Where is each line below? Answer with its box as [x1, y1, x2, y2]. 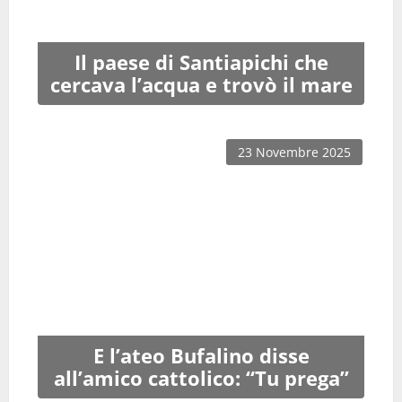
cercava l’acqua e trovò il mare [49, 70, 353, 99]
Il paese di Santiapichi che [74, 48, 328, 76]
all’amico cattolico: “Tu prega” [53, 363, 349, 392]
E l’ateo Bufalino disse [92, 341, 310, 370]
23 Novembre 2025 [238, 143, 351, 161]
